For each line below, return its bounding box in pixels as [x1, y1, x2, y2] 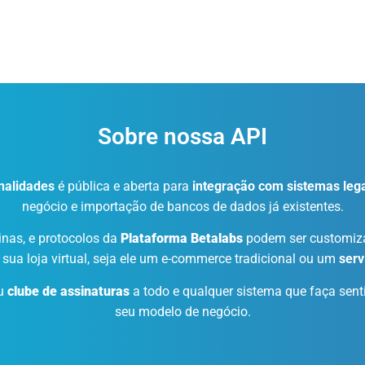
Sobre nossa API [98, 122, 267, 150]
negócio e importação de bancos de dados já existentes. [21, 198, 344, 214]
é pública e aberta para [54, 178, 192, 194]
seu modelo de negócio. [114, 303, 251, 319]
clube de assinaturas [7, 283, 130, 299]
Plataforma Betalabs [121, 231, 243, 247]
